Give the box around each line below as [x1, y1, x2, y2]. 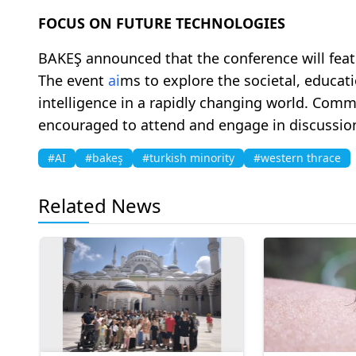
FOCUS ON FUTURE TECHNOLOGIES [38, 14, 285, 33]
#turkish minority [142, 150, 234, 166]
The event [38, 71, 108, 91]
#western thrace [253, 150, 341, 166]
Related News [38, 192, 161, 219]
